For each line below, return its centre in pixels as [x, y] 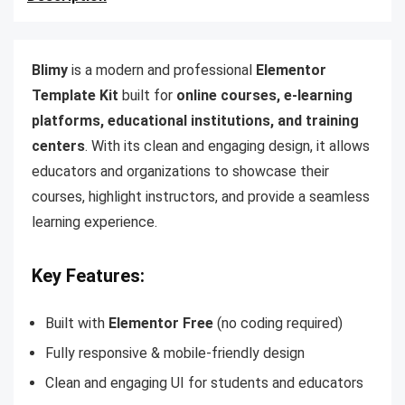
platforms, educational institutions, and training [195, 121]
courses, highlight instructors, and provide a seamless [201, 197]
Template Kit [75, 95]
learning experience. [94, 222]
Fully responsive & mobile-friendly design [175, 353]
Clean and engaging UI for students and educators [204, 383]
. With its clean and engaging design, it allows [227, 146]
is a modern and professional [162, 70]
